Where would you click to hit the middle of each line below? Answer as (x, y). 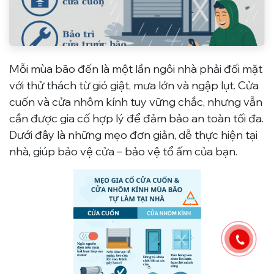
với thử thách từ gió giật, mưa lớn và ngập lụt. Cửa (134, 86)
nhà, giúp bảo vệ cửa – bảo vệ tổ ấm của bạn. (123, 152)
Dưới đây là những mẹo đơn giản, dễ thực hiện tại (133, 135)
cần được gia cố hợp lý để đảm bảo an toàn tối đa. (136, 119)
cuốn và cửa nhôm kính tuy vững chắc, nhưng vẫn (136, 102)
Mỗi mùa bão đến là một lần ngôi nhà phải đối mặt (136, 69)
